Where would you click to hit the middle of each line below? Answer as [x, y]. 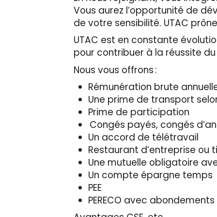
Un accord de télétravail [146, 138]
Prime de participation [144, 112]
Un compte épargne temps [152, 175]
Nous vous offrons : [118, 70]
